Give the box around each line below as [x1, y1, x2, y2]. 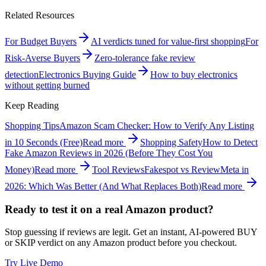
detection [5, 69, 39, 80]
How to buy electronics [150, 69, 237, 80]
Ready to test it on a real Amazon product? [5, 202, 214, 216]
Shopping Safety [140, 137, 202, 147]
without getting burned [5, 80, 90, 90]
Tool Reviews [92, 164, 144, 175]
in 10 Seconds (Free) [5, 137, 83, 147]
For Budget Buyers [5, 36, 77, 46]
